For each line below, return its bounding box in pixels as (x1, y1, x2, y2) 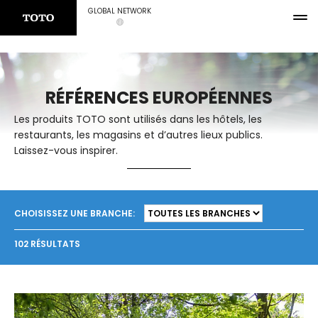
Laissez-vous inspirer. (14, 143, 118, 158)
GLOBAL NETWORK (88, 6, 151, 16)
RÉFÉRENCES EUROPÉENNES (45, 86, 273, 109)
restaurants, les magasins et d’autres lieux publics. (14, 128, 263, 142)
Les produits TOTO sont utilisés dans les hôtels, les (14, 112, 262, 126)
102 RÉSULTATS (14, 238, 80, 250)
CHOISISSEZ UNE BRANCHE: (14, 207, 135, 219)
